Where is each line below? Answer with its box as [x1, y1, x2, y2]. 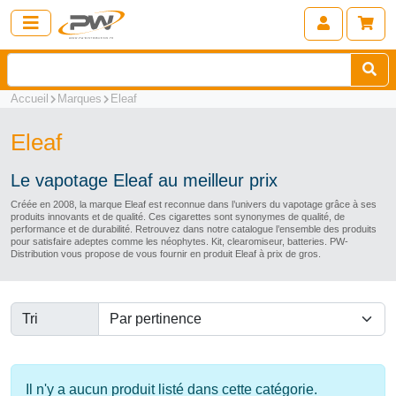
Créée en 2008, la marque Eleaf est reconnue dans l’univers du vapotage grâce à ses [11, 199, 377, 209]
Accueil [11, 92, 49, 105]
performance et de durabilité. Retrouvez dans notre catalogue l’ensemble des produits [11, 224, 377, 234]
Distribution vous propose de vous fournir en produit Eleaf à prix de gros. [11, 248, 321, 259]
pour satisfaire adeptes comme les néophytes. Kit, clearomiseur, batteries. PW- [11, 236, 348, 247]
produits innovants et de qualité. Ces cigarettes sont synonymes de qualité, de [11, 211, 345, 222]
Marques [57, 92, 103, 105]
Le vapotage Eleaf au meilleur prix [11, 171, 278, 190]
